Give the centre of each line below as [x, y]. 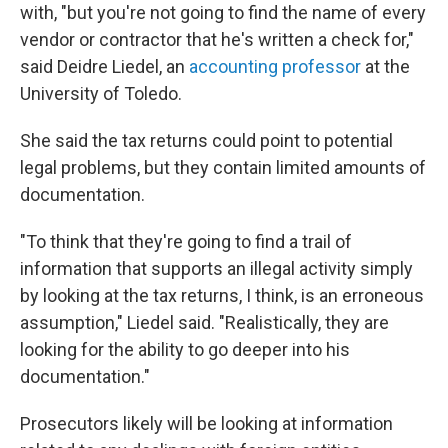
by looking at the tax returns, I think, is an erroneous [222, 295]
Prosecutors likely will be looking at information [206, 423]
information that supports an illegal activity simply [216, 268]
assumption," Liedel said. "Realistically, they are [204, 322]
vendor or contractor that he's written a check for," [217, 39]
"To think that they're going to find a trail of [186, 241]
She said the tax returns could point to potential [206, 140]
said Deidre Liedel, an [104, 66]
